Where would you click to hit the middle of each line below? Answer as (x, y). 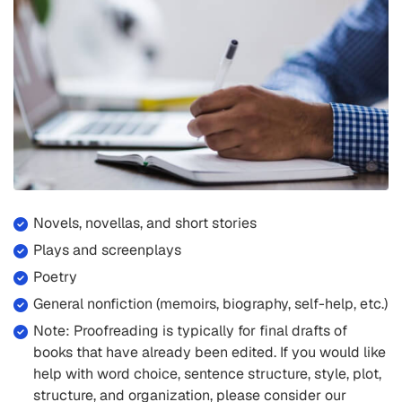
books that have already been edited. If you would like (210, 352)
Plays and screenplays (108, 249)
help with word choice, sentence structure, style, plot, (208, 373)
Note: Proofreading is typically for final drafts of (191, 330)
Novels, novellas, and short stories (145, 223)
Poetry (56, 276)
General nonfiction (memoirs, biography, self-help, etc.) (211, 303)
